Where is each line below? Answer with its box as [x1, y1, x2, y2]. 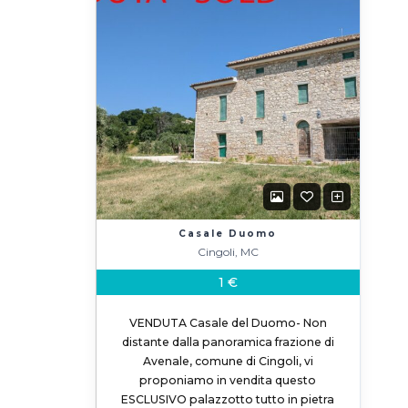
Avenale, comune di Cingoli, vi [142, 354, 313, 368]
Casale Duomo [178, 228, 278, 240]
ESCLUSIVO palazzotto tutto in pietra [121, 393, 335, 406]
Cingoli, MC [197, 245, 259, 259]
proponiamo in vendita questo [139, 373, 317, 387]
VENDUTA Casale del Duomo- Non [128, 316, 327, 330]
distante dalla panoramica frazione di [121, 335, 334, 349]
